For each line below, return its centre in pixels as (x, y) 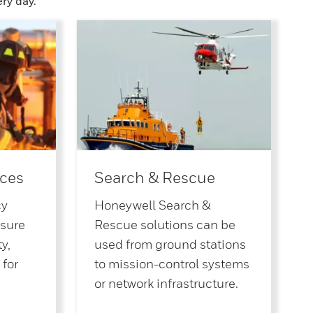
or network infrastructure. (166, 284)
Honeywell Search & (152, 205)
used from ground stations (170, 245)
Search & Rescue (154, 178)
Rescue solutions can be (165, 225)
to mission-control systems (172, 264)
